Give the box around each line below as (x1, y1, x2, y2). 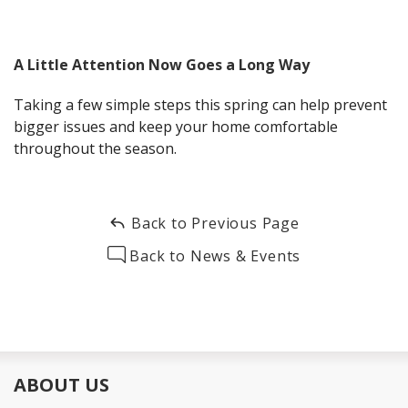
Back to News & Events (125, 246, 301, 267)
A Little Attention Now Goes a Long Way (14, 55, 310, 76)
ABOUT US (14, 372, 109, 398)
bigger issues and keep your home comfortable (14, 117, 338, 138)
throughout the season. (14, 138, 177, 159)
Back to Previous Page (127, 213, 300, 234)
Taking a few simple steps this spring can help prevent (14, 95, 387, 116)
